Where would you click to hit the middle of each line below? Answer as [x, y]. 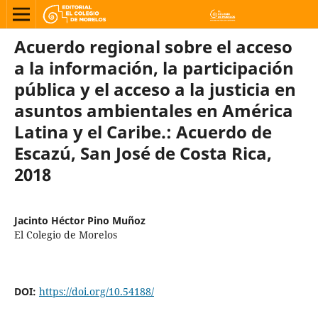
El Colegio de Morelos [65, 234]
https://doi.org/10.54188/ [96, 291]
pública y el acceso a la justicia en [155, 89]
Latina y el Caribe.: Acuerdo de [143, 131]
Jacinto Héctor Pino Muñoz [79, 220]
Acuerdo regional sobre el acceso [153, 46]
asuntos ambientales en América [153, 110]
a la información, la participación [154, 67]
